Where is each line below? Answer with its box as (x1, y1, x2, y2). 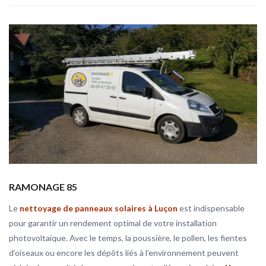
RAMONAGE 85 (9, 181, 77, 192)
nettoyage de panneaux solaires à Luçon (20, 203, 178, 213)
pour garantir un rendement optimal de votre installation (9, 218, 217, 228)
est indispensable (178, 203, 245, 213)
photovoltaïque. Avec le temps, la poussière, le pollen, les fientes (9, 233, 247, 243)
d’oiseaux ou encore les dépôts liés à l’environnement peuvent (9, 248, 239, 258)
